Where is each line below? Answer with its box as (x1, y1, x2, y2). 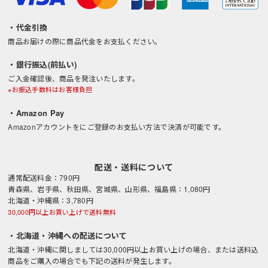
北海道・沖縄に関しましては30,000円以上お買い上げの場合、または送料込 (8, 243, 259, 254)
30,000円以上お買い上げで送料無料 (8, 206, 116, 217)
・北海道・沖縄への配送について (8, 229, 127, 241)
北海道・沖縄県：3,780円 (8, 194, 93, 205)
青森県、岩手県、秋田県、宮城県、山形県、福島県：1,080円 (8, 183, 211, 194)
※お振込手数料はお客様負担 (8, 84, 93, 94)
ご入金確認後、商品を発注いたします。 (8, 72, 139, 83)
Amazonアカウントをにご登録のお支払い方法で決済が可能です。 (8, 121, 226, 132)
